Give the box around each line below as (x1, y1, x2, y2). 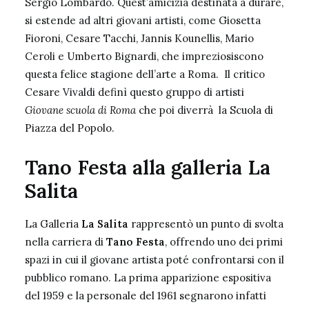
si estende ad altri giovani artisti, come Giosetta (25, 14, 261, 27)
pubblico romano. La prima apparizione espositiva (25, 271, 271, 284)
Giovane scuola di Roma (25, 103, 136, 117)
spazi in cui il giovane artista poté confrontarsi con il (25, 253, 284, 266)
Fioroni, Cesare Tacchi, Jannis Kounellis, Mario (25, 32, 254, 45)
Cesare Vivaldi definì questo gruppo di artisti (25, 86, 244, 99)
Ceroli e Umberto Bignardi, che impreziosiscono (25, 50, 263, 63)
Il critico (221, 68, 265, 81)
